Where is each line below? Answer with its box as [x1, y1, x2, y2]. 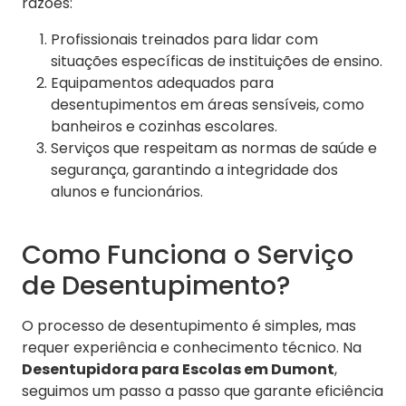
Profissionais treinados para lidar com [51, 29, 318, 51]
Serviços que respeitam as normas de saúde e [51, 138, 377, 159]
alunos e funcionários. [51, 181, 203, 203]
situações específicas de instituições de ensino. [51, 51, 382, 72]
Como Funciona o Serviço [22, 237, 353, 274]
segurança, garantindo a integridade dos [51, 159, 338, 181]
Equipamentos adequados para [51, 72, 274, 94]
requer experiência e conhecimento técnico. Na [22, 337, 362, 359]
